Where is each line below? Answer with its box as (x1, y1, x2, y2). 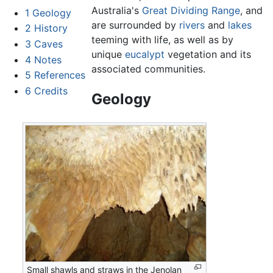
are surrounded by (91, 18, 179, 31)
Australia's (91, 4, 142, 16)
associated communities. (91, 62, 205, 75)
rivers (179, 18, 205, 31)
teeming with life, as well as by (91, 33, 233, 46)
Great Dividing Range (141, 4, 240, 16)
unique (91, 48, 125, 60)
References (34, 69, 85, 82)
